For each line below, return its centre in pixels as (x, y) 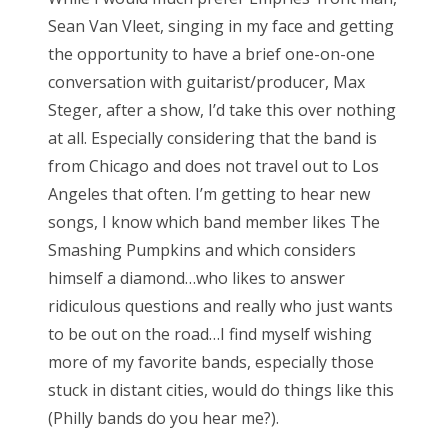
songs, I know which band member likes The (214, 221)
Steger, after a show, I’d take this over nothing (222, 109)
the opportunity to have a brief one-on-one (211, 53)
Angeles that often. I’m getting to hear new (209, 193)
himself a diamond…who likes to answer (196, 277)
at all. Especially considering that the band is (212, 137)
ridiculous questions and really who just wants (220, 305)
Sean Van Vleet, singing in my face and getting (221, 25)
